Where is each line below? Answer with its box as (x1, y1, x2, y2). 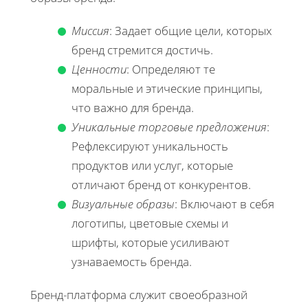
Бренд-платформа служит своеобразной (30, 286, 247, 302)
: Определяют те (126, 60, 215, 77)
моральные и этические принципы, (71, 80, 263, 96)
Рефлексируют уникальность (71, 137, 228, 154)
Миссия (71, 22, 109, 38)
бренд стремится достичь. (71, 41, 213, 58)
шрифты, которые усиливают (71, 234, 230, 250)
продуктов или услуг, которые (71, 157, 233, 173)
